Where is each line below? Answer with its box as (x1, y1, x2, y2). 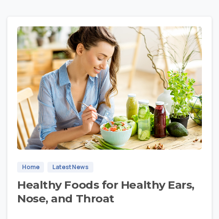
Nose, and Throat (17, 192, 114, 206)
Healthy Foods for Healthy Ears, (17, 178, 195, 192)
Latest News (52, 163, 88, 172)
